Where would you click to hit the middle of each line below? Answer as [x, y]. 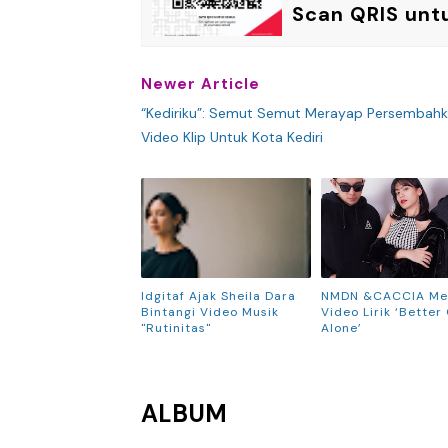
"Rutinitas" [175, 327]
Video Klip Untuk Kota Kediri [231, 136]
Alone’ [341, 327]
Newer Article [200, 83]
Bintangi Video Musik [209, 311]
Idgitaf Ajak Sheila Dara [218, 295]
